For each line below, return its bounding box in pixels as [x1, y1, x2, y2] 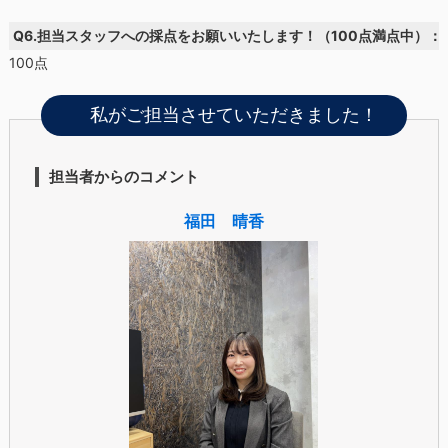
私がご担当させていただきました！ [89, 104, 378, 126]
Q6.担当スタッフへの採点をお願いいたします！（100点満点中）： [13, 26, 443, 44]
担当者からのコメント [49, 167, 200, 187]
